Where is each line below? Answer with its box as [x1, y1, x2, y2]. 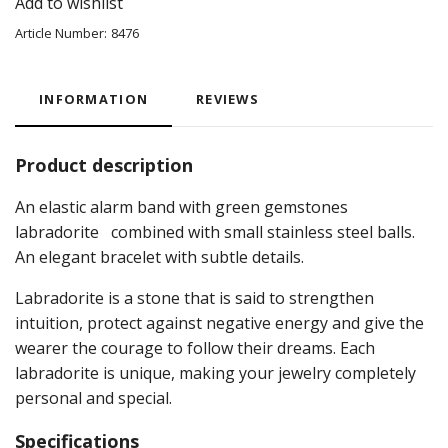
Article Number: [15, 23, 107, 42]
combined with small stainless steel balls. [107, 220, 415, 243]
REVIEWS [196, 89, 260, 108]
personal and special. [15, 386, 172, 409]
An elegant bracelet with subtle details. [15, 245, 304, 268]
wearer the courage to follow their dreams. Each [15, 336, 375, 359]
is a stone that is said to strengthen [108, 286, 374, 309]
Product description [15, 152, 193, 177]
